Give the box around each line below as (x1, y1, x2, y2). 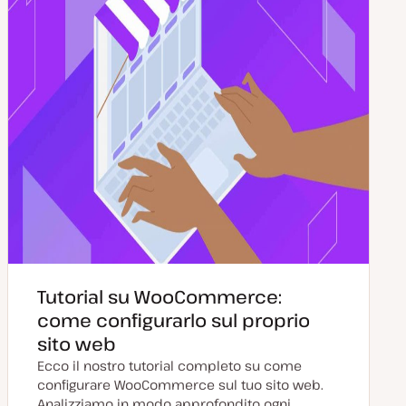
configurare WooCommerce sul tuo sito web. (37, 376, 324, 393)
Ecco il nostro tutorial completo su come (37, 357, 302, 374)
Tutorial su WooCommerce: (37, 285, 282, 309)
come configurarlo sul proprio (37, 308, 310, 333)
